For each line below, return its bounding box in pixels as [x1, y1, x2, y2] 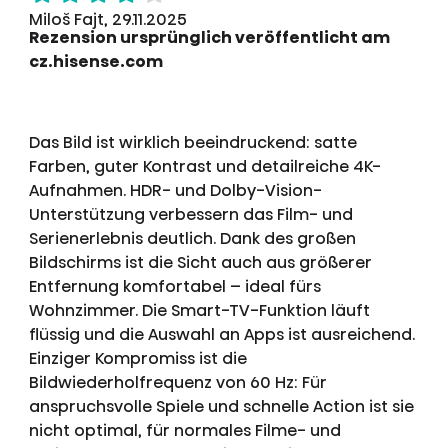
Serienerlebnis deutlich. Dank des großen [28, 226, 356, 250]
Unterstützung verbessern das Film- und [28, 202, 353, 226]
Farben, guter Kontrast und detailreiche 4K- [28, 154, 381, 178]
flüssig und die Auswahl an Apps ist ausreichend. [28, 322, 415, 346]
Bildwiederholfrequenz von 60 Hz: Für [28, 370, 327, 394]
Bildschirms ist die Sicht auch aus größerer [28, 250, 372, 274]
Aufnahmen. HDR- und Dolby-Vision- [28, 178, 322, 202]
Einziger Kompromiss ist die [28, 346, 247, 370]
